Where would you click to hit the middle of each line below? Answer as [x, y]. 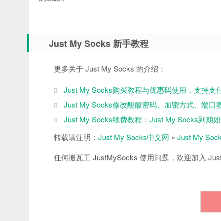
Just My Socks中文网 [134, 137]
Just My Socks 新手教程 [99, 43]
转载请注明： [76, 137]
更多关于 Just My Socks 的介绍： [110, 68]
